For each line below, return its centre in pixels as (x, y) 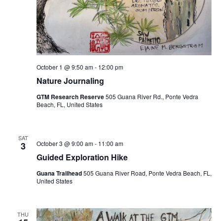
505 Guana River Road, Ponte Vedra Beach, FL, (147, 173)
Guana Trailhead (60, 173)
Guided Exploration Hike (82, 157)
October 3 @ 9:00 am (65, 144)
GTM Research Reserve (71, 97)
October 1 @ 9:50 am (65, 67)
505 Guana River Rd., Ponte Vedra (152, 97)
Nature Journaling (70, 81)
